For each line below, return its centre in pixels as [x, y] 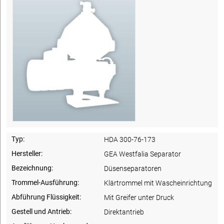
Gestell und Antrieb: [41, 211]
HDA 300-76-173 [130, 139]
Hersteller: [27, 153]
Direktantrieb [124, 212]
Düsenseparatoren [133, 168]
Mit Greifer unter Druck [139, 197]
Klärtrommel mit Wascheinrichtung [158, 183]
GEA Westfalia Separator [143, 154]
